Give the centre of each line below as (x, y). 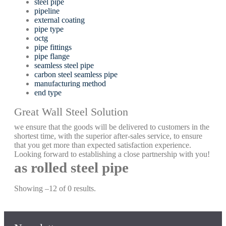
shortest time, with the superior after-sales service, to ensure (108, 136)
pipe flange (52, 56)
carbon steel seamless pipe (76, 74)
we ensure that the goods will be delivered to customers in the (112, 127)
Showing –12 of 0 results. (55, 188)
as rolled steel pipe (71, 167)
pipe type (49, 29)
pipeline (47, 11)
